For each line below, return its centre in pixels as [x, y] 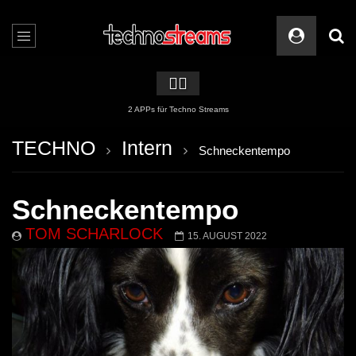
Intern [147, 148]
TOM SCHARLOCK [94, 234]
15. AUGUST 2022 [227, 236]
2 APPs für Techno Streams [178, 109]
